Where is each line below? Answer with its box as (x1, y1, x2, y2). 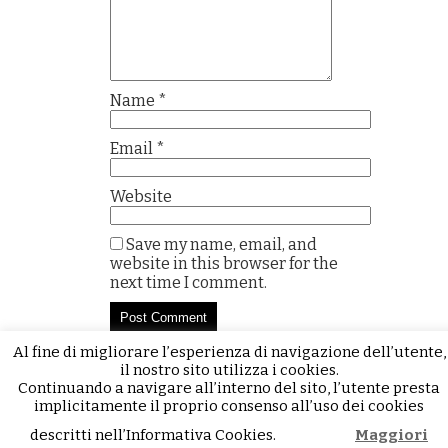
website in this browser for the (110, 254, 338, 273)
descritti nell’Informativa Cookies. (30, 426, 276, 444)
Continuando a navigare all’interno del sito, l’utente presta (18, 379, 440, 397)
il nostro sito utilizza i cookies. (119, 361, 339, 379)
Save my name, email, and (126, 235, 317, 254)
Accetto (293, 428, 340, 443)
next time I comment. (110, 273, 267, 292)
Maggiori (355, 426, 428, 444)
